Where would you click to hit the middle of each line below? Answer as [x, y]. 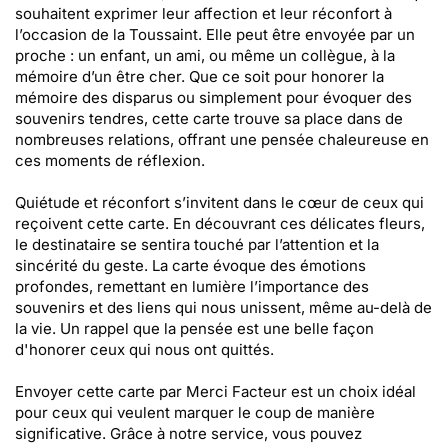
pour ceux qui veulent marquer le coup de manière [195, 412]
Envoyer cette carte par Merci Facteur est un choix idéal [215, 391]
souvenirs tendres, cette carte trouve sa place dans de [209, 118]
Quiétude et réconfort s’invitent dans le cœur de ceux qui [219, 202]
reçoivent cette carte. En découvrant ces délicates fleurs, [220, 223]
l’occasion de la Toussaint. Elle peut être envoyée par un [215, 34]
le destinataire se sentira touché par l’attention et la [197, 244]
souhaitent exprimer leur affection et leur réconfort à [203, 13]
